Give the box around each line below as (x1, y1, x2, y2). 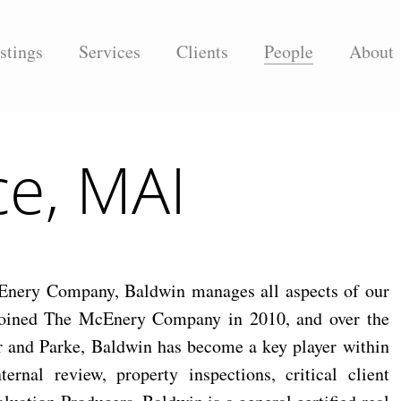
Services (79, 39, 141, 64)
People (264, 39, 313, 64)
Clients (176, 39, 228, 64)
